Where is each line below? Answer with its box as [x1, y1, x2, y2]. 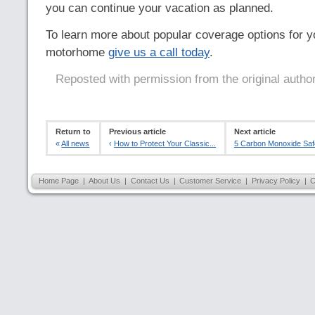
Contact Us [130, 176, 169, 185]
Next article [233, 127, 276, 136]
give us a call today [108, 45, 210, 59]
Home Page [38, 176, 79, 185]
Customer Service [179, 176, 242, 185]
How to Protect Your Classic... [114, 139, 217, 148]
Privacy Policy [251, 176, 300, 185]
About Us [89, 176, 121, 185]
